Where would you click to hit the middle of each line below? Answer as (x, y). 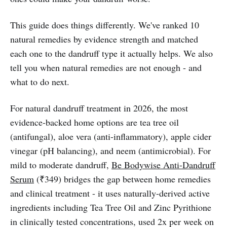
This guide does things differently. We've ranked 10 (105, 25)
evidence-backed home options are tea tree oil (94, 122)
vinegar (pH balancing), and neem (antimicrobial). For (110, 150)
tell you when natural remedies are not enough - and (106, 67)
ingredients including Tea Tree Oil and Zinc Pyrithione (111, 207)
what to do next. (40, 81)
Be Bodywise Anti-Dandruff (163, 164)
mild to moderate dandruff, (61, 164)
